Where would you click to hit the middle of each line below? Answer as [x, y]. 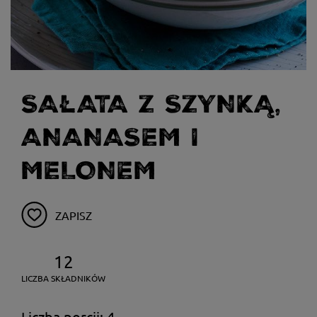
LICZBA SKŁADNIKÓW [63, 278]
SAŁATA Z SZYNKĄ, [151, 104]
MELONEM [89, 171]
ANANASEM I [110, 138]
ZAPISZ [74, 215]
